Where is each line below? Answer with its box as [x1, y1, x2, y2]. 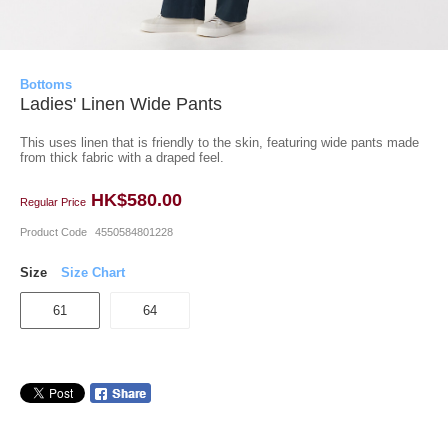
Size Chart [61, 265, 125, 280]
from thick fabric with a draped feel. [20, 150, 224, 165]
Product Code [20, 226, 90, 238]
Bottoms [20, 77, 72, 92]
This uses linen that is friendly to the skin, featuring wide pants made [20, 135, 419, 150]
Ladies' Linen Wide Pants [20, 94, 222, 114]
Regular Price [20, 196, 89, 208]
